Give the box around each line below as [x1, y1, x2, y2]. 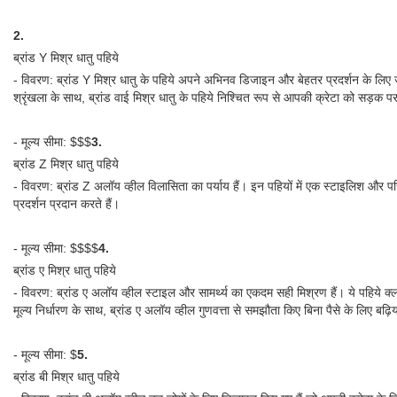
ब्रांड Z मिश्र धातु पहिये [13, 157, 119, 171]
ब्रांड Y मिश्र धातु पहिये [13, 51, 119, 65]
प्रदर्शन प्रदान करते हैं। [13, 197, 120, 211]
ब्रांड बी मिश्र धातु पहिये [13, 370, 120, 384]
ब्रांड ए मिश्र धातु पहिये [13, 263, 116, 277]
